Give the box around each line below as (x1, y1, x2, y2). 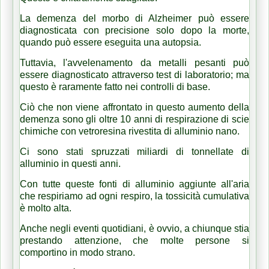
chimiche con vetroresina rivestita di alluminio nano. (20, 125, 242, 136)
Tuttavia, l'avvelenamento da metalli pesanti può (20, 57, 249, 68)
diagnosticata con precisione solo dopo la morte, (20, 25, 249, 35)
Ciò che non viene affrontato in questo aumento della (20, 101, 249, 112)
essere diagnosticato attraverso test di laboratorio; (20, 69, 236, 80)
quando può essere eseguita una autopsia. (20, 37, 204, 47)
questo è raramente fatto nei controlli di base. (20, 81, 210, 92)
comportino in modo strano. (20, 247, 138, 258)
